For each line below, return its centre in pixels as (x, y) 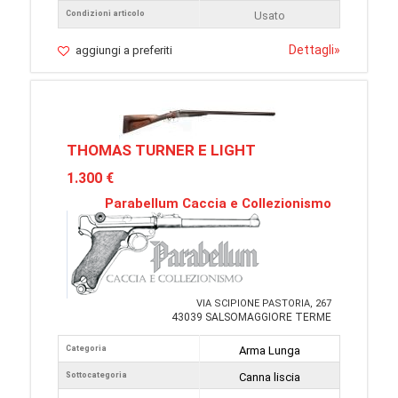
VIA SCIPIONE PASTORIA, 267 (264, 303)
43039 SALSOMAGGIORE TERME (251, 317)
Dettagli (311, 50)
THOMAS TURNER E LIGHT (161, 150)
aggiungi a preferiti (124, 50)
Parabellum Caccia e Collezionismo (218, 203)
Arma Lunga (270, 350)
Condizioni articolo (105, 13)
